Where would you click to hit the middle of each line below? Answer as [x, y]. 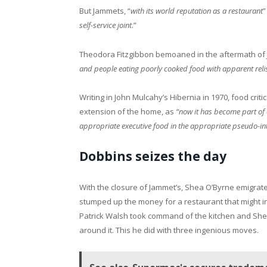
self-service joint [105, 25]
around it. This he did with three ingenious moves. [169, 230]
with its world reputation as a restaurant [197, 11]
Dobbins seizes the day [153, 156]
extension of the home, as [128, 111]
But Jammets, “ [105, 11]
